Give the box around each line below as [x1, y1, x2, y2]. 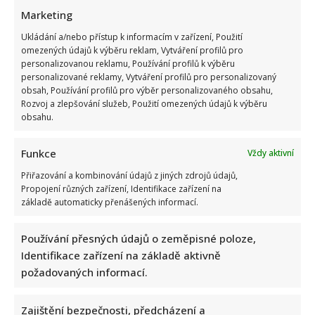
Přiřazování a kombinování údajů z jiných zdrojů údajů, [21, 169, 238, 181]
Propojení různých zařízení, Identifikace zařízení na [21, 182, 221, 195]
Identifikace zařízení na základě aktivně [21, 247, 221, 262]
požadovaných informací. [21, 264, 148, 279]
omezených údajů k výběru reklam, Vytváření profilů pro [21, 44, 243, 56]
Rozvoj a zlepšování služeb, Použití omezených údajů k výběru [21, 97, 267, 110]
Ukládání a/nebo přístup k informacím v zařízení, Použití [21, 30, 243, 43]
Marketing [21, 7, 72, 22]
